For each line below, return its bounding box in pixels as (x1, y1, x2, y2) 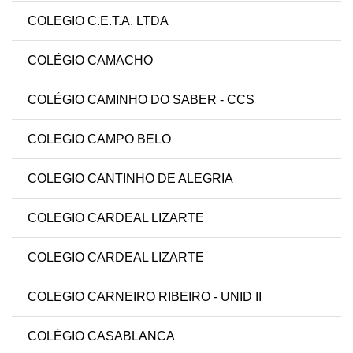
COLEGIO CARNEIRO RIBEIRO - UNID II (28, 290, 262, 304)
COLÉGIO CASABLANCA (28, 329, 175, 344)
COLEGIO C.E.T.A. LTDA (28, 14, 169, 28)
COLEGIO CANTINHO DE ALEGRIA (28, 172, 233, 186)
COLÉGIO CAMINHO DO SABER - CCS (28, 93, 255, 107)
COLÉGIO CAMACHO (28, 54, 153, 68)
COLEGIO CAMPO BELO (28, 132, 171, 147)
